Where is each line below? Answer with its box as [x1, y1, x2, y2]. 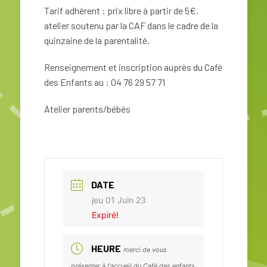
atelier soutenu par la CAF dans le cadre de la [44, 20, 218, 32]
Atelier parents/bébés [44, 103, 131, 115]
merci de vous [123, 246, 167, 254]
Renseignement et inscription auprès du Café [44, 61, 222, 73]
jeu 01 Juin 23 [92, 195, 146, 206]
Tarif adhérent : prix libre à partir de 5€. [44, 5, 198, 17]
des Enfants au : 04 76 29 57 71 [44, 76, 165, 88]
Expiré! [92, 210, 119, 221]
